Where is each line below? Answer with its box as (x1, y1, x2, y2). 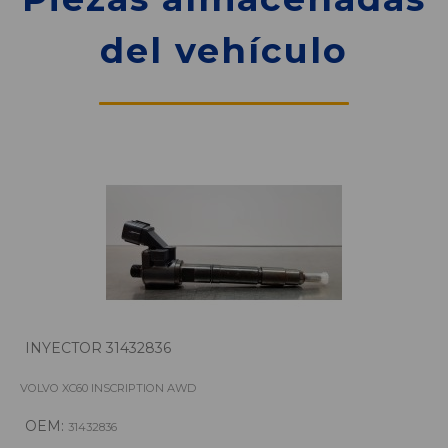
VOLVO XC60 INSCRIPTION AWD (20, 381, 196, 396)
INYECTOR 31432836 (25, 339, 171, 358)
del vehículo (100, 29, 348, 73)
